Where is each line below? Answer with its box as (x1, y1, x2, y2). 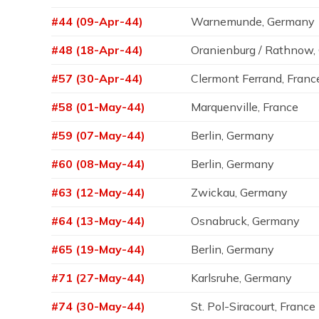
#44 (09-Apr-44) (51, 14, 143, 28)
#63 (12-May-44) (51, 185, 145, 199)
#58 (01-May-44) (51, 100, 145, 114)
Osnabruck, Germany (191, 214, 300, 228)
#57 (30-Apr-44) (51, 71, 143, 85)
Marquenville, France (191, 100, 299, 114)
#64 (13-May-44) (51, 214, 145, 228)
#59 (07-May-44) (51, 128, 145, 142)
